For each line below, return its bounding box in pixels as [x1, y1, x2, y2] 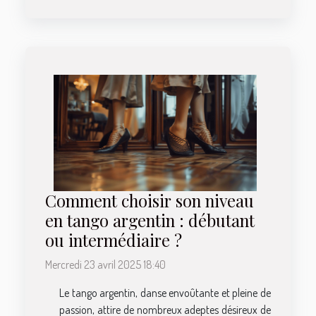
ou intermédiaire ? [45, 229, 182, 251]
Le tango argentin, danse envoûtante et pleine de [59, 285, 271, 300]
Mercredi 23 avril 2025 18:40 [45, 257, 166, 272]
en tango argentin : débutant [45, 209, 255, 231]
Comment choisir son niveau [45, 189, 254, 212]
